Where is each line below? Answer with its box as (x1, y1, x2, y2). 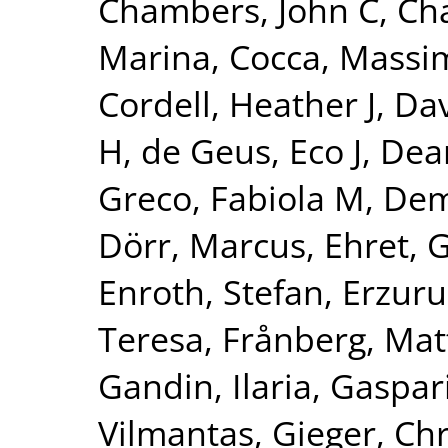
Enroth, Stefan (98, 268, 324, 315)
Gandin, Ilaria (98, 362, 312, 409)
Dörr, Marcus (98, 221, 306, 268)
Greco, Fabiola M (98, 174, 365, 221)
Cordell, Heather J (98, 80, 376, 127)
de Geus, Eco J (141, 127, 362, 174)
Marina (98, 33, 211, 80)
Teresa (98, 315, 204, 362)
